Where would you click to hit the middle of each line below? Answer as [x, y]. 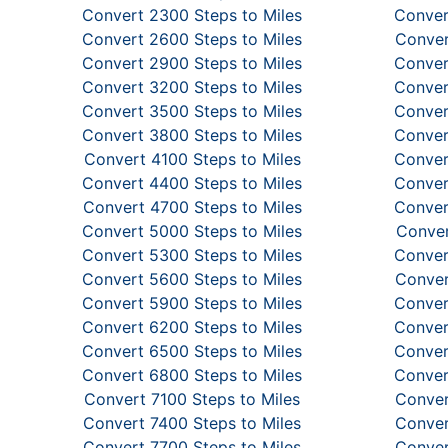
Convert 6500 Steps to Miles [192, 351]
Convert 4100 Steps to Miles [192, 159]
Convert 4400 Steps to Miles [192, 183]
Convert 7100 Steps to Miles [192, 399]
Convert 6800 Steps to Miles [192, 375]
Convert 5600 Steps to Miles [192, 279]
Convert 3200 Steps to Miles [192, 87]
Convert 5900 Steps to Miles [192, 303]
